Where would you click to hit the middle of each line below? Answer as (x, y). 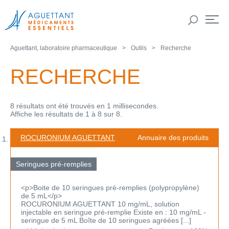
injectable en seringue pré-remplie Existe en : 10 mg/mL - (113, 212)
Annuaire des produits (173, 138)
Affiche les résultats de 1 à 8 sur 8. (66, 114)
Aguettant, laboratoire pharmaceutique (64, 48)
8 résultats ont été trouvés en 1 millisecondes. (84, 106)
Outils (139, 48)
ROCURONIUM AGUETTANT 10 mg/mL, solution (100, 204)
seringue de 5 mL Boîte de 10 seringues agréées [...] (106, 221)
